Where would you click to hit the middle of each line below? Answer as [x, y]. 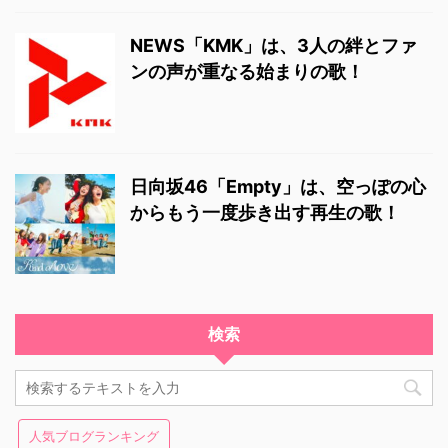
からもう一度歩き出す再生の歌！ [265, 213]
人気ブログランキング [94, 436]
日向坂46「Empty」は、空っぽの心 [278, 187]
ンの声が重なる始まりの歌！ [247, 72]
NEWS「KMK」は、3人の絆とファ [273, 46]
